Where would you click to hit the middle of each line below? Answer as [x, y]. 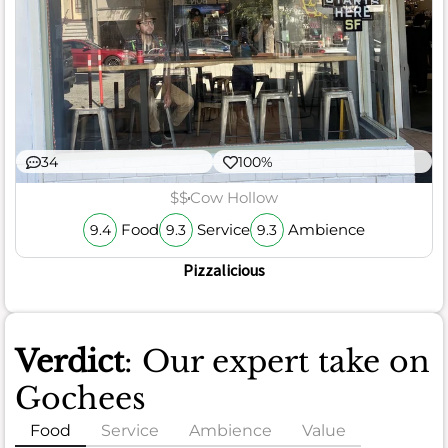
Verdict [69, 362]
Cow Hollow [234, 198]
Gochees [80, 399]
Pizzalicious [224, 270]
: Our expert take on [277, 362]
